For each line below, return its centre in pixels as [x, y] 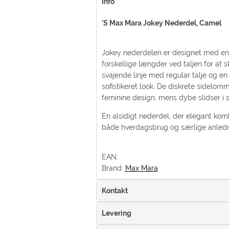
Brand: [113, 168]
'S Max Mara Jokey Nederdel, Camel [162, 23]
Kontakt [114, 191]
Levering [116, 213]
